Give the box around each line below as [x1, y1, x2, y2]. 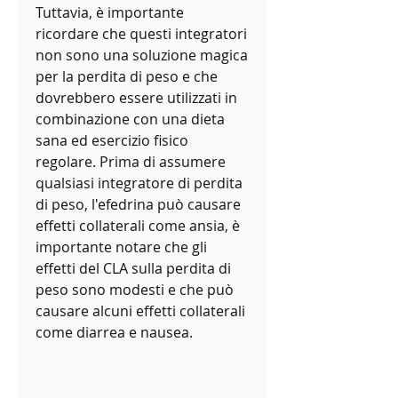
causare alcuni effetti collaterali [36, 301, 245, 322]
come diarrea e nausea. [36, 322, 193, 343]
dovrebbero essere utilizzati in [36, 88, 237, 108]
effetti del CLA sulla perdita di [36, 259, 231, 279]
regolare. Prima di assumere [36, 152, 226, 172]
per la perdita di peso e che [36, 67, 218, 87]
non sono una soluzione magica [36, 45, 248, 66]
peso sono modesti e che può [36, 280, 234, 300]
